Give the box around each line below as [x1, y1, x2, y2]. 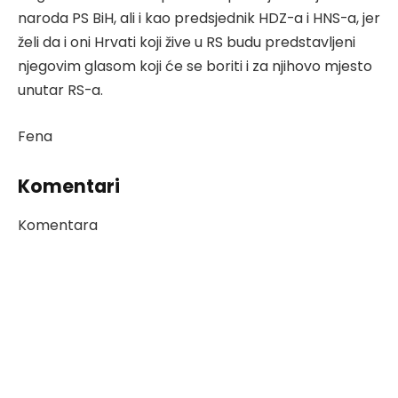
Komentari [18, 172, 120, 199]
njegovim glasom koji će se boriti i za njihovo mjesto [18, 56, 372, 77]
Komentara [18, 215, 98, 235]
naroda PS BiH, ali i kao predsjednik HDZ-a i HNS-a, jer [18, 8, 380, 29]
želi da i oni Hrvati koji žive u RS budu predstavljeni [18, 32, 355, 53]
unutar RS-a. [18, 80, 103, 101]
